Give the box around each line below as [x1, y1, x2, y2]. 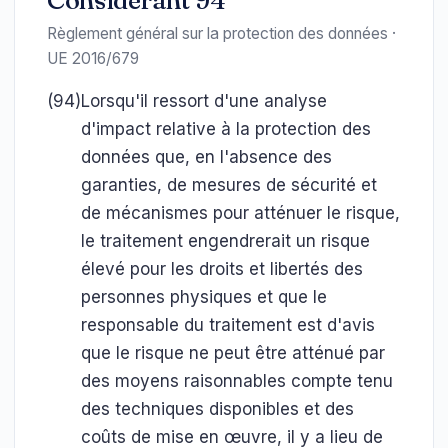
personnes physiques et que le [81, 287, 327, 307]
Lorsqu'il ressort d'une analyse [81, 91, 327, 111]
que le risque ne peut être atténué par [81, 343, 385, 363]
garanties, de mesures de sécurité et [81, 175, 377, 195]
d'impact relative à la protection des [81, 119, 371, 139]
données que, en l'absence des [81, 147, 332, 167]
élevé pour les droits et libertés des [81, 259, 363, 279]
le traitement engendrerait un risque [81, 231, 370, 251]
